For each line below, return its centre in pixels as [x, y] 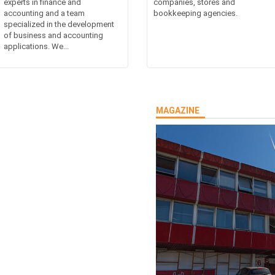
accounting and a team [45, 13]
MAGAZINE [178, 110]
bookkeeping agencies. [196, 13]
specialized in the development [59, 24]
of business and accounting [54, 35]
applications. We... [37, 46]
